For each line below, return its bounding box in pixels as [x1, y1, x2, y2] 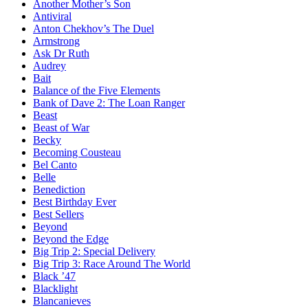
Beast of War [33, 122, 89, 134]
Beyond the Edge [33, 233, 109, 245]
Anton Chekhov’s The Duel [33, 23, 154, 35]
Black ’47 [33, 270, 76, 283]
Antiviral [33, 10, 71, 23]
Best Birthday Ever [33, 196, 116, 208]
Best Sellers [33, 208, 84, 221]
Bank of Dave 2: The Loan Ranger [33, 97, 185, 109]
